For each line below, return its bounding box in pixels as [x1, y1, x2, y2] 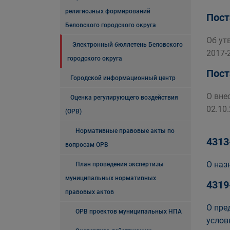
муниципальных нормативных [65, 175, 156, 182]
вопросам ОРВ [65, 141, 108, 148]
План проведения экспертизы [75, 161, 164, 168]
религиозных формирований [65, 8, 150, 15]
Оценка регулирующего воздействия [70, 94, 178, 101]
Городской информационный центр [70, 74, 176, 82]
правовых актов [65, 188, 114, 196]
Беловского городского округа [65, 22, 156, 29]
